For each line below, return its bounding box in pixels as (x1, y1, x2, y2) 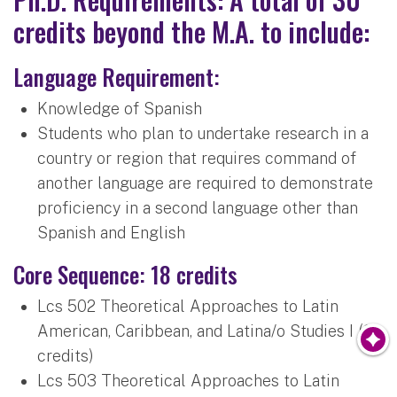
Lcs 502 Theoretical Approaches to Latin (37, 296, 339, 315)
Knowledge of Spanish (37, 98, 202, 118)
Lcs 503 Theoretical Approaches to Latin (37, 370, 339, 390)
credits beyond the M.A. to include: (13, 11, 370, 51)
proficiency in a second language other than (37, 198, 358, 217)
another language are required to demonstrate (37, 173, 373, 192)
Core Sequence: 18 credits (13, 257, 237, 291)
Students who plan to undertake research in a (37, 123, 369, 143)
